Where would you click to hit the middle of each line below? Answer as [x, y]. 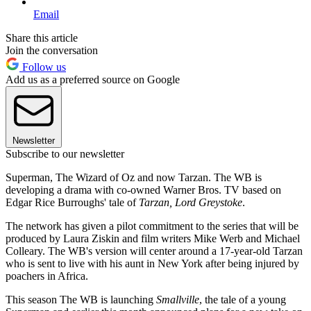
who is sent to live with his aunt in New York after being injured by [152, 263]
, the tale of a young [243, 299]
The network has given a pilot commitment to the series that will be [152, 226]
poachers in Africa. [47, 276]
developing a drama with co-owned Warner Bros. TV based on [143, 190]
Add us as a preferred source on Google [93, 79]
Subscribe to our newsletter [65, 153]
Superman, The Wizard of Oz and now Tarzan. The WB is [134, 177]
